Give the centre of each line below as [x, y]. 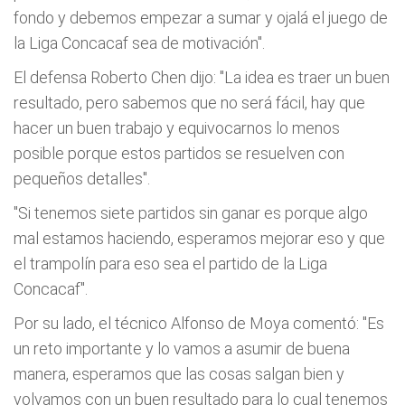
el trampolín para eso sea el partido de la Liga [170, 264]
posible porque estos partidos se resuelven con [179, 153]
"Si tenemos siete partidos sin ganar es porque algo [191, 213]
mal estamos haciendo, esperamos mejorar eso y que [199, 238]
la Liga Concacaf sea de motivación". [139, 43]
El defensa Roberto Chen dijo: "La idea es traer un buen [202, 77]
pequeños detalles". [82, 179]
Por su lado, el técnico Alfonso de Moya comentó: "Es [199, 323]
